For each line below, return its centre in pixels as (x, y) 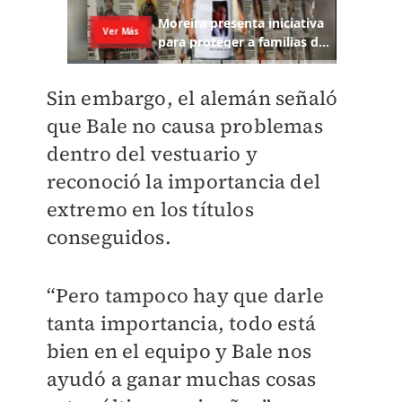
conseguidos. (109, 237)
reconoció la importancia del (184, 182)
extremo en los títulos (150, 210)
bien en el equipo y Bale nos (179, 351)
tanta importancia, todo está (181, 323)
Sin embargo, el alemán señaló (192, 98)
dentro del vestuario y (152, 154)
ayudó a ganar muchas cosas (181, 379)
